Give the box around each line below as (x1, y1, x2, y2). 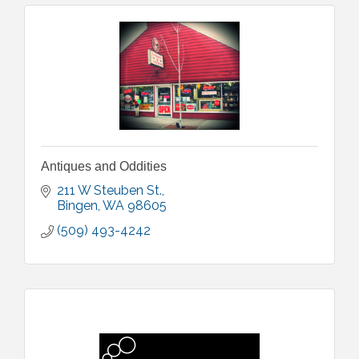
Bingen (57, 198, 98, 213)
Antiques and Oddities (41, 159, 167, 173)
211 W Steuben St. (57, 183, 162, 198)
